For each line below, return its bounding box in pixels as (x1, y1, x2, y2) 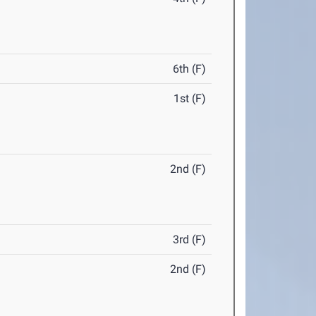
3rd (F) (173, 233, 207, 246)
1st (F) (174, 92, 207, 105)
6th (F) (173, 62, 207, 75)
